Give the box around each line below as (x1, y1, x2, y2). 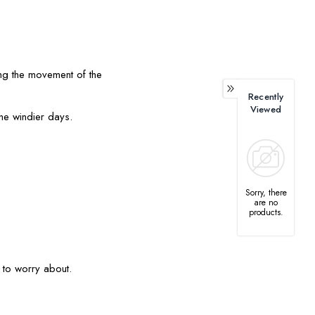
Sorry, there (245, 186, 287, 199)
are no (254, 196, 278, 209)
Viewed (250, 103, 282, 116)
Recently (247, 90, 284, 103)
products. (248, 206, 283, 219)
